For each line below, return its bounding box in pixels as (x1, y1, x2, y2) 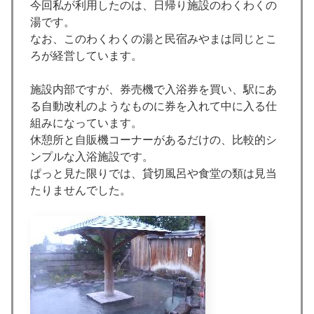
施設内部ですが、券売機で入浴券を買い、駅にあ (30, 83, 277, 96)
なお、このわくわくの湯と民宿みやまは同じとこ (30, 33, 277, 46)
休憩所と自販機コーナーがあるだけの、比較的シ (30, 134, 277, 146)
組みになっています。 (30, 117, 142, 130)
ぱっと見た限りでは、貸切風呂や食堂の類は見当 (30, 168, 277, 180)
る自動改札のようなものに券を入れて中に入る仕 (30, 100, 277, 113)
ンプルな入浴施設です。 (30, 151, 153, 163)
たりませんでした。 (30, 184, 131, 197)
